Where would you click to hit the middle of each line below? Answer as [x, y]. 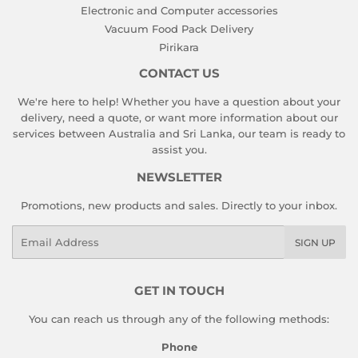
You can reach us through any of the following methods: [179, 319]
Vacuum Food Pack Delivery [179, 29]
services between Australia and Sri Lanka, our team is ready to [179, 134]
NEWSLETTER [179, 178]
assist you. [179, 150]
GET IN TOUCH [179, 291]
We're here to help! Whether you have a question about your [179, 102]
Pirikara [179, 48]
